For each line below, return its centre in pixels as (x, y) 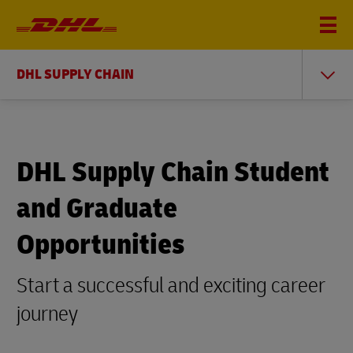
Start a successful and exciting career (171, 286)
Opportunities (100, 245)
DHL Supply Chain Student (173, 172)
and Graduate (97, 208)
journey (49, 314)
